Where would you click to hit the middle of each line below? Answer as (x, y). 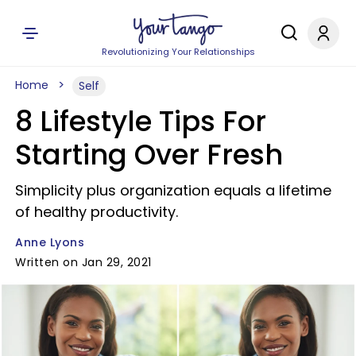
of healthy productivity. (97, 212)
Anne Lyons (50, 242)
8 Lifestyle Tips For (141, 121)
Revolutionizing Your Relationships (178, 52)
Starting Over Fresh (149, 155)
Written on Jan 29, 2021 (83, 262)
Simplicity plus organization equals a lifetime (173, 190)
